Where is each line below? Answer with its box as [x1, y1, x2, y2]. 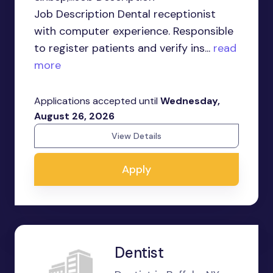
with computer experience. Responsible [34, 24, 233, 39]
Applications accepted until [34, 94, 160, 108]
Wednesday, [160, 94, 220, 108]
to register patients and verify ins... [34, 41, 210, 56]
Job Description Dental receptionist [34, 7, 216, 22]
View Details [112, 130, 161, 142]
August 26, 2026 [34, 110, 115, 123]
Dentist [115, 243, 164, 263]
